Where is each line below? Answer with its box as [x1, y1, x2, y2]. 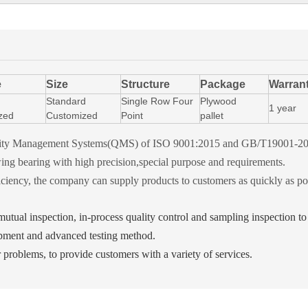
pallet [200, 110, 223, 121]
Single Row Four [121, 96, 193, 107]
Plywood [200, 96, 236, 107]
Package [200, 78, 245, 90]
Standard [46, 96, 86, 107]
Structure [121, 78, 170, 90]
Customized [46, 110, 98, 121]
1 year [269, 102, 296, 113]
